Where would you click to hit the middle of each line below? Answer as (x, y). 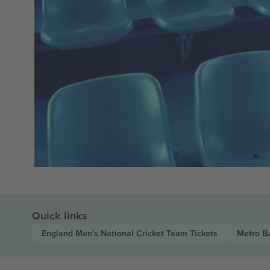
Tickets (203, 233)
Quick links (59, 216)
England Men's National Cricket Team (115, 233)
